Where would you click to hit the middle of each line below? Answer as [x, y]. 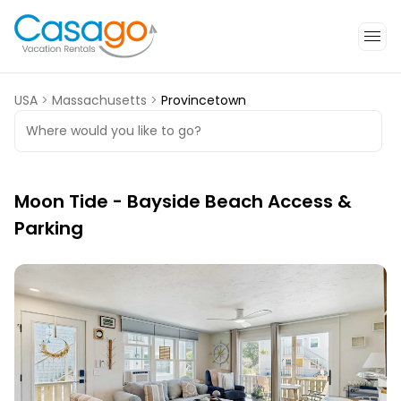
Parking [49, 229]
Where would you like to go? [114, 131]
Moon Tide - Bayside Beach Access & [183, 202]
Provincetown [204, 101]
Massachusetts [99, 101]
